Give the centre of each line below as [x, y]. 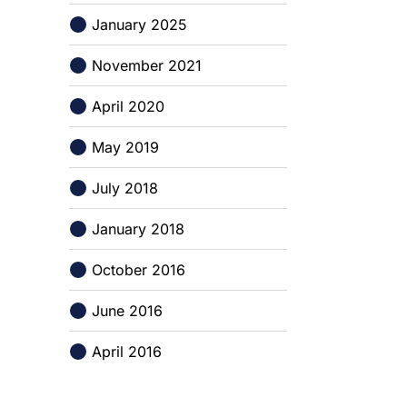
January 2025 [139, 25]
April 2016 [127, 352]
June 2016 [127, 311]
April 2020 [128, 106]
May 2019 [125, 147]
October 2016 [139, 270]
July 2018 [125, 188]
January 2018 [138, 229]
